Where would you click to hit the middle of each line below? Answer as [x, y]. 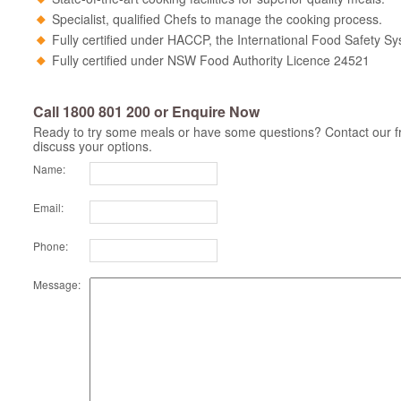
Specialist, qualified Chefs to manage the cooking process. [217, 19]
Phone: [51, 246]
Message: [57, 284]
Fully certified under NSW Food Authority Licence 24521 [211, 60]
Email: [48, 207]
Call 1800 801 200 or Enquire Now [146, 111]
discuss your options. [93, 146]
